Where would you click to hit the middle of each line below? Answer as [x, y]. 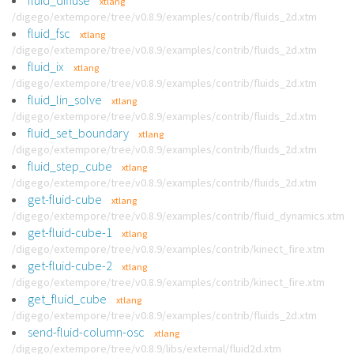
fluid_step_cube [70, 166]
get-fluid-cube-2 [70, 265]
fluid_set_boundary [78, 133]
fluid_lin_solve [65, 100]
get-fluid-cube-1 [70, 232]
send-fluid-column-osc [86, 332]
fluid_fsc [49, 33]
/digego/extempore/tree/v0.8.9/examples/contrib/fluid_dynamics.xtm [178, 216]
